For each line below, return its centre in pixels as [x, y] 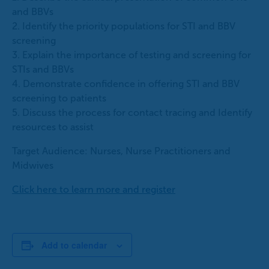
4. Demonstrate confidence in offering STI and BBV [126, 84]
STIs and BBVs [43, 70]
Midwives [33, 166]
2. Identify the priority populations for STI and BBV [124, 26]
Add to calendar [74, 245]
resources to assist [53, 127]
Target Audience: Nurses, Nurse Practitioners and [121, 151]
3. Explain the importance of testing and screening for [131, 55]
